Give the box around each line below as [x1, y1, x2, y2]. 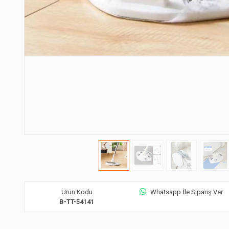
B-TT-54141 [59, 197, 95, 205]
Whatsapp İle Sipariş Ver [150, 188, 223, 196]
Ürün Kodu [61, 188, 93, 196]
